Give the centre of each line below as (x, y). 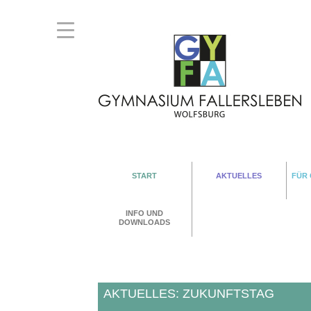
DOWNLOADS (145, 222)
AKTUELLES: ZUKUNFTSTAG (188, 294)
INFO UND (145, 213)
